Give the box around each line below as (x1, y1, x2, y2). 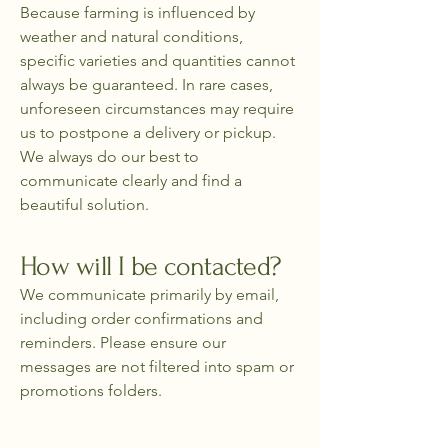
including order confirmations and (20, 309, 263, 328)
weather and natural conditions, (20, 27, 243, 46)
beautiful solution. (20, 195, 149, 214)
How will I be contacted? (20, 251, 281, 282)
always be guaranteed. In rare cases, (20, 75, 273, 94)
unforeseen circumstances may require (20, 99, 294, 118)
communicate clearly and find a (20, 171, 242, 190)
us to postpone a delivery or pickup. (20, 123, 276, 142)
